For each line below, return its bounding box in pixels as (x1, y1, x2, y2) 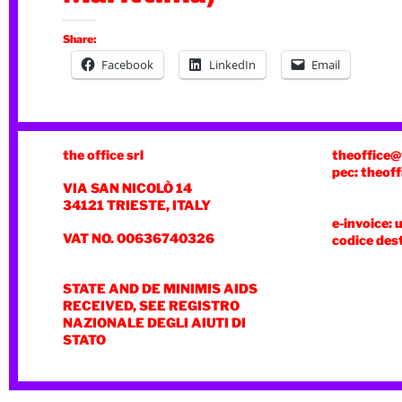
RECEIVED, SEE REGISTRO (63, 298, 240, 314)
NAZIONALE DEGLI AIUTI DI (63, 315, 246, 331)
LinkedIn (209, 57, 256, 73)
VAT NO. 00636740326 (63, 231, 214, 247)
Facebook (101, 57, 153, 73)
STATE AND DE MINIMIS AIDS (63, 281, 258, 297)
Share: (63, 32, 96, 46)
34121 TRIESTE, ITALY (63, 197, 211, 214)
